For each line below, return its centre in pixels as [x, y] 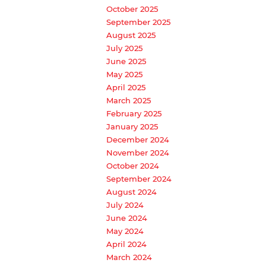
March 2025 [129, 100]
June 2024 [127, 218]
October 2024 [133, 165]
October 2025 [132, 9]
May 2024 [125, 231]
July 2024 [125, 205]
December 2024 [138, 139]
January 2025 [132, 126]
